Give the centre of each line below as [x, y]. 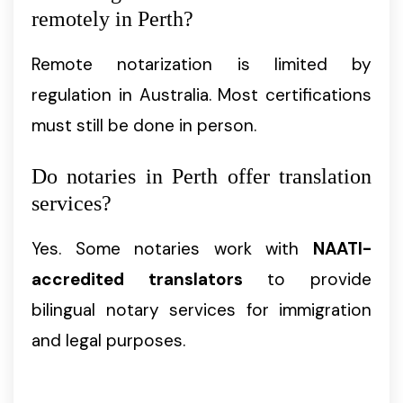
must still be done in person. [144, 126]
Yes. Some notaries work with [172, 249]
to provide [307, 280]
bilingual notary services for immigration [201, 310]
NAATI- [342, 249]
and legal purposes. [108, 341]
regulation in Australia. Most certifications [201, 95]
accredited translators [137, 280]
